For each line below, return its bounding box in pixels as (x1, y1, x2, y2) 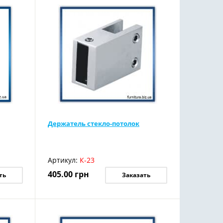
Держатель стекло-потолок (47, 119, 139, 128)
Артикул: (47, 155, 78, 165)
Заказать (121, 171, 150, 179)
